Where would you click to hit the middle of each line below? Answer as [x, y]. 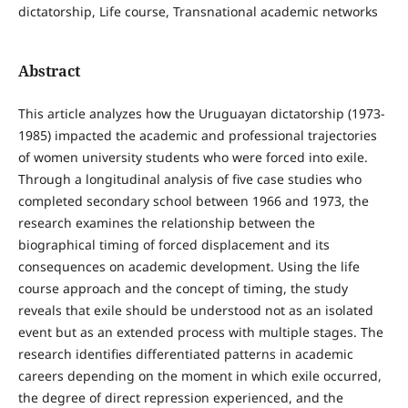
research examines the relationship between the [166, 223]
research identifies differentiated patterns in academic [185, 354]
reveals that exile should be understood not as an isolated [195, 311]
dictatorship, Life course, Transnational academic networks [198, 11]
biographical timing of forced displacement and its [173, 245]
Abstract [49, 71]
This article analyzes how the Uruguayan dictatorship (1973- [201, 114]
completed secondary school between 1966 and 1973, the [193, 201]
